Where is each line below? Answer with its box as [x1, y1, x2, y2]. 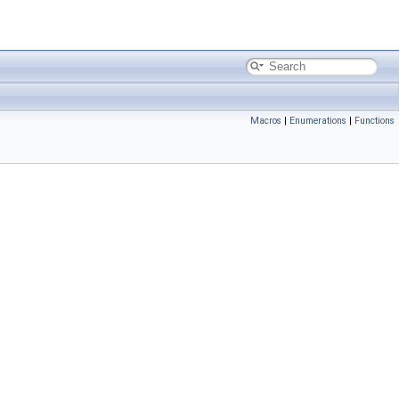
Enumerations [289, 115, 346, 126]
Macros [250, 115, 281, 126]
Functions [354, 115, 395, 126]
